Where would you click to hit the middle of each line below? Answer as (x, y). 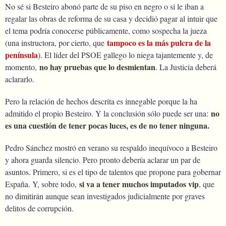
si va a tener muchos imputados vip (139, 184)
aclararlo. (20, 79)
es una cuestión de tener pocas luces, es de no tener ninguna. (108, 125)
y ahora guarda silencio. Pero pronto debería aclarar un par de (103, 159)
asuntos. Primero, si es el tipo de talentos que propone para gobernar (113, 172)
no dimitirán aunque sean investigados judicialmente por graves (105, 196)
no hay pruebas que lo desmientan (97, 67)
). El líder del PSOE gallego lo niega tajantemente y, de (125, 54)
